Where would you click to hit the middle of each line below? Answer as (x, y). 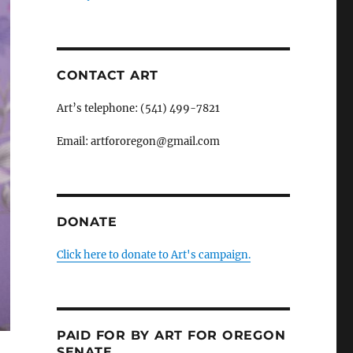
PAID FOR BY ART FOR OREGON (171, 335)
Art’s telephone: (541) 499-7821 (138, 108)
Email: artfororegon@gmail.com (138, 141)
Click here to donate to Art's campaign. (153, 255)
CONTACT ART (108, 75)
